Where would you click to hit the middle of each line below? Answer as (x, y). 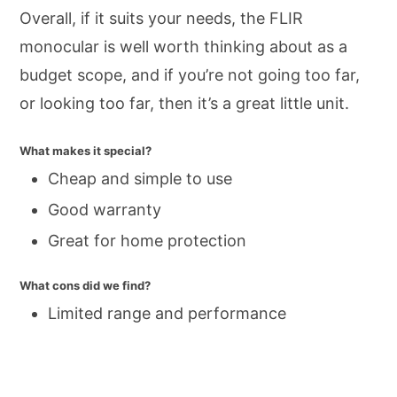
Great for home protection (147, 241)
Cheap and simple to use (140, 179)
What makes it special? (86, 151)
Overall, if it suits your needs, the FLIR (161, 19)
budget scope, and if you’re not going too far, (190, 75)
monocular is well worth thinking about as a (183, 47)
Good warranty (105, 210)
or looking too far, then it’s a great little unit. (184, 104)
